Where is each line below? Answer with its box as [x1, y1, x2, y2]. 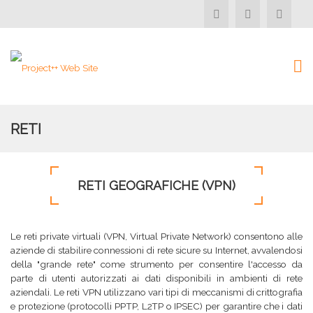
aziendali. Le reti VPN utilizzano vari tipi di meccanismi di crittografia [10, 286, 303, 298]
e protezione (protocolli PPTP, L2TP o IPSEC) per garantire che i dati [10, 300, 303, 312]
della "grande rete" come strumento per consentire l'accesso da [10, 259, 303, 270]
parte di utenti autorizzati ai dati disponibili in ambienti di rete [10, 272, 303, 284]
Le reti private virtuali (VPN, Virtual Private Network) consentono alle [10, 231, 303, 242]
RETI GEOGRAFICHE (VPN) [78, 178, 235, 193]
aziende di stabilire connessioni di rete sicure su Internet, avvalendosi [10, 245, 303, 256]
